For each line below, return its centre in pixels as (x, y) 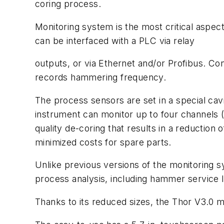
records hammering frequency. (101, 77)
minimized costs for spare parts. (103, 142)
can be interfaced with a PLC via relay (115, 40)
